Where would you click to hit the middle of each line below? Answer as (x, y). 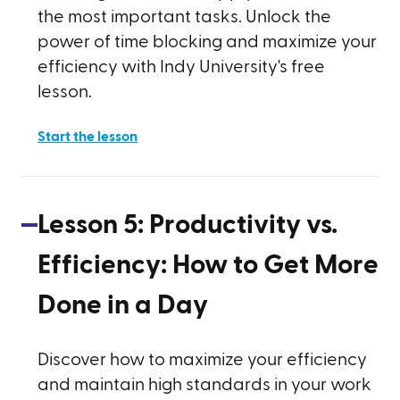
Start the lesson (87, 137)
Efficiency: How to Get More (208, 265)
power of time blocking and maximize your (207, 42)
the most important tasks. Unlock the (184, 17)
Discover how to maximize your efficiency (202, 360)
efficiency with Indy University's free (181, 67)
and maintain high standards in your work (204, 385)
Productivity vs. (243, 225)
